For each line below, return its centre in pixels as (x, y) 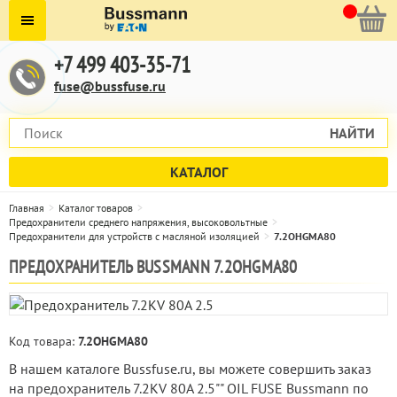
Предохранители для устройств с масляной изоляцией (134, 236)
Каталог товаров (96, 208)
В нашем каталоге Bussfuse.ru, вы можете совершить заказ (190, 369)
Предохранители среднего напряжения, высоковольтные (138, 222)
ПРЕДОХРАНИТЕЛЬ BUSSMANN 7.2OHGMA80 (153, 267)
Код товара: (43, 342)
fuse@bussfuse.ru (110, 86)
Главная (27, 208)
